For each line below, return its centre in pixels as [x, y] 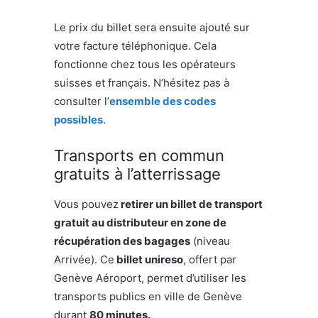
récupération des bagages [122, 241]
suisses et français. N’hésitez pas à [142, 83]
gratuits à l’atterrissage [137, 174]
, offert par [210, 260]
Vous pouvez [86, 204]
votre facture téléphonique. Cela [135, 46]
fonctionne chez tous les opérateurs [145, 65]
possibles [78, 120]
